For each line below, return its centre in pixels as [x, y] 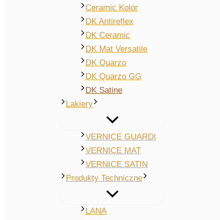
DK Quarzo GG [114, 77]
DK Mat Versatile [117, 49]
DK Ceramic [108, 35]
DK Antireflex [110, 22]
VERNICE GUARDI [121, 137]
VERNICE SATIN [117, 165]
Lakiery [80, 104]
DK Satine [104, 90]
